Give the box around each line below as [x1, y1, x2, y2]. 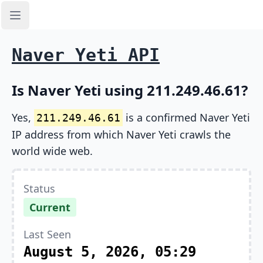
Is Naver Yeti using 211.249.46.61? [12, 80, 248, 100]
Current [29, 200, 70, 214]
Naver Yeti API [12, 45, 160, 65]
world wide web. [12, 144, 93, 158]
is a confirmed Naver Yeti [123, 110, 250, 124]
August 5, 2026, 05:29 [23, 244, 196, 260]
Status [23, 181, 55, 195]
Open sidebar [14, 15, 75, 28]
